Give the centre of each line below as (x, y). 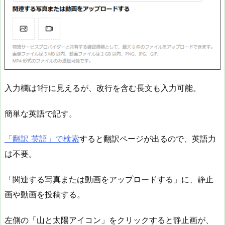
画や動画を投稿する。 (45, 195)
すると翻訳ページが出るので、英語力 (148, 139)
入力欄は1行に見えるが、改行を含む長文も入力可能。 (103, 88)
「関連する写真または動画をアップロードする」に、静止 (109, 180)
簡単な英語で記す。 (41, 113)
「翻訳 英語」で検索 (42, 139)
